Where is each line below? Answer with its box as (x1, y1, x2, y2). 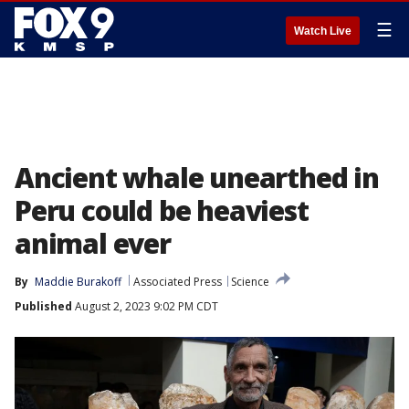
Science (231, 274, 269, 289)
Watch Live (294, 25, 351, 37)
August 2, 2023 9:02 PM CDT (72, 299, 218, 314)
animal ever (15, 225, 171, 262)
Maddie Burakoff (35, 274, 121, 289)
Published (15, 299, 72, 314)
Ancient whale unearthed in (15, 159, 379, 196)
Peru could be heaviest (15, 192, 309, 229)
